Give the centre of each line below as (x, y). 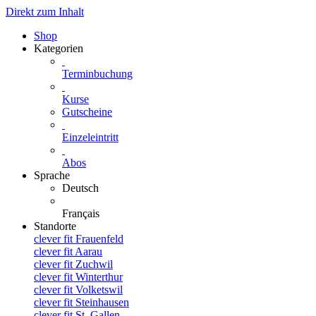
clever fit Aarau (68, 251)
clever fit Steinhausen (81, 302)
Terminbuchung (97, 74)
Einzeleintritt (90, 137)
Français (81, 213)
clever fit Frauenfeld (79, 239)
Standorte (55, 226)
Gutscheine (87, 112)
